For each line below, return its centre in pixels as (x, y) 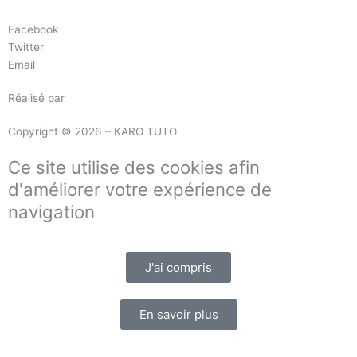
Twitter (26, 47)
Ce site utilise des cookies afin (134, 167)
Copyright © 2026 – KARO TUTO (92, 132)
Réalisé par (38, 98)
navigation (51, 212)
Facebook (33, 30)
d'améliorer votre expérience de (140, 190)
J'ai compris (178, 267)
